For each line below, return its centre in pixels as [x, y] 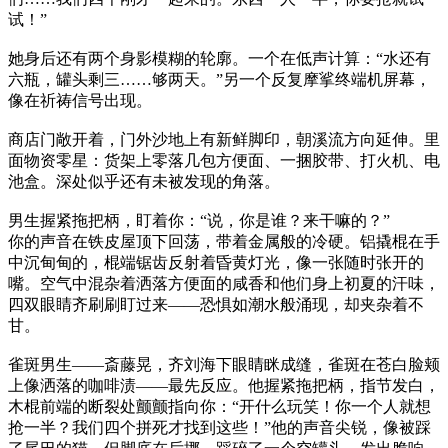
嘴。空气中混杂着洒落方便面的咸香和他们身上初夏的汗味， [224, 284]
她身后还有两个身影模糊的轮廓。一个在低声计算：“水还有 [219, 59]
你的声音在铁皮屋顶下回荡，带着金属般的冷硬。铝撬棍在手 [224, 242]
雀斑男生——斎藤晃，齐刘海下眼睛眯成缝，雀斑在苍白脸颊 [224, 365]
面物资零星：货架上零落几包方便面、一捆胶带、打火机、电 [224, 161]
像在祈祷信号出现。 [80, 101]
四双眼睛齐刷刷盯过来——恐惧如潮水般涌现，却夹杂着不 [216, 305]
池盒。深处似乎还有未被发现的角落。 [144, 182]
